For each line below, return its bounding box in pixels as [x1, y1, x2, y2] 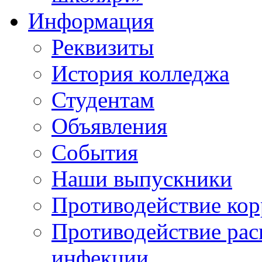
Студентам [51, 87, 154, 113]
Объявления [51, 113, 167, 139]
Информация [28, 8, 154, 34]
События [51, 140, 138, 166]
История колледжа [51, 61, 229, 87]
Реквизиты [51, 35, 154, 60]
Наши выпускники [51, 166, 232, 192]
